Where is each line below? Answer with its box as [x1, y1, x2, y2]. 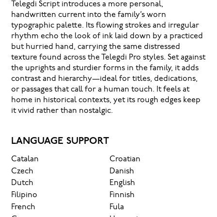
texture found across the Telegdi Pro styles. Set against [11, 53, 205, 62]
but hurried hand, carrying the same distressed [11, 43, 180, 51]
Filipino [11, 191, 37, 200]
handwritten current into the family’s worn [11, 11, 166, 19]
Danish [109, 167, 135, 175]
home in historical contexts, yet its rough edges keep [11, 96, 201, 104]
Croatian [109, 155, 141, 163]
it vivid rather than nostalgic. [11, 107, 113, 115]
